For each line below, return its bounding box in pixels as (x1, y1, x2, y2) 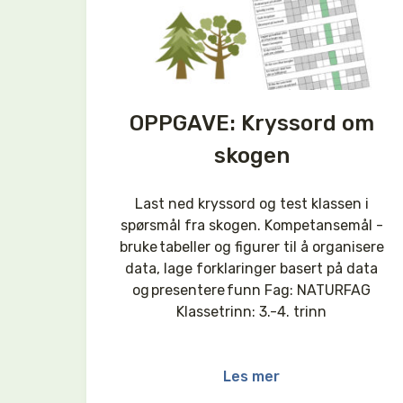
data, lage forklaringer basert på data (125, 259, 379, 277)
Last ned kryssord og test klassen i (134, 194, 369, 212)
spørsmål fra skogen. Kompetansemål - (120, 216, 383, 234)
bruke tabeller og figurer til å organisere (119, 237, 384, 255)
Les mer (223, 367, 281, 385)
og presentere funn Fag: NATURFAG (132, 281, 372, 299)
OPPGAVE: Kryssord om (129, 110, 374, 136)
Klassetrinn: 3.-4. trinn (176, 302, 327, 320)
